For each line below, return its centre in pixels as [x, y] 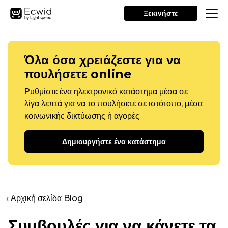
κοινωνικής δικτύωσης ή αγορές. [83, 116]
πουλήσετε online [78, 74]
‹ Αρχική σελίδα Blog [45, 198]
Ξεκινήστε [161, 13]
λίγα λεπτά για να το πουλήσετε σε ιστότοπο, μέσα [113, 104]
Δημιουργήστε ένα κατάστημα [114, 141]
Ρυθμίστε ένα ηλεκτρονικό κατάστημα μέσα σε [106, 91]
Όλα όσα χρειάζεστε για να [103, 60]
